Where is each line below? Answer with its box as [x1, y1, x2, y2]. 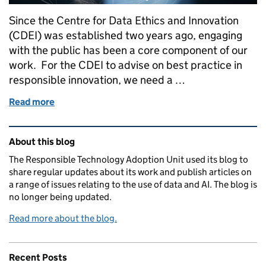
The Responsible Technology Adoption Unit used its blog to [9, 153, 248, 165]
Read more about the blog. [9, 212, 117, 224]
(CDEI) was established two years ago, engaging [9, 28, 242, 42]
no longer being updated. [9, 191, 112, 202]
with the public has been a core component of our [9, 43, 248, 57]
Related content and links [11, 126, 156, 142]
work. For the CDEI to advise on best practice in [9, 58, 242, 72]
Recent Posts [9, 251, 67, 263]
